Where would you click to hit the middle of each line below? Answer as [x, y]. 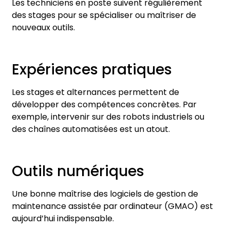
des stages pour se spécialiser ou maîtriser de [104, 15]
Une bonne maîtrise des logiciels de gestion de [105, 194]
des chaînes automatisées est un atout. [91, 129]
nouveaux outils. [43, 28]
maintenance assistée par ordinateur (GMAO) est [112, 206]
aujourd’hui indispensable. [63, 218]
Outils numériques [78, 171]
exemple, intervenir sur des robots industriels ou [108, 117]
